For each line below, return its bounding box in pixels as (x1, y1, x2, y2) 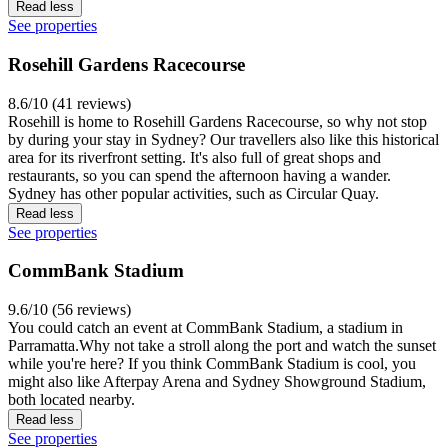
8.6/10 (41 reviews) (8, 94, 131, 112)
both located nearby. (8, 390, 135, 408)
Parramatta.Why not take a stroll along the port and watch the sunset (8, 336, 436, 354)
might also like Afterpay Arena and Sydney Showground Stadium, (8, 372, 426, 390)
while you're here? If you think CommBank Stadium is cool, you (8, 354, 416, 372)
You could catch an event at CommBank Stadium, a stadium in (8, 318, 403, 336)
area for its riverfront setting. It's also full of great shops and (8, 148, 381, 166)
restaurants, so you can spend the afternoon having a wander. (8, 166, 391, 184)
